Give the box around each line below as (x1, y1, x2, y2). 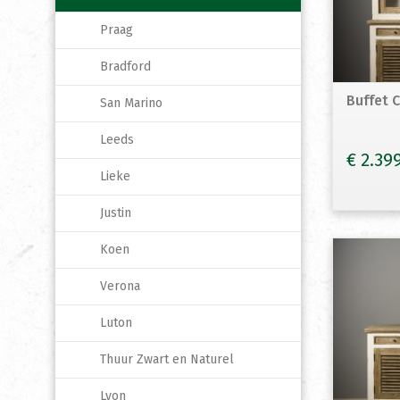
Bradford (100, 59, 151, 74)
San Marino (100, 96, 162, 111)
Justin (100, 205, 131, 221)
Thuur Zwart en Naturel (100, 352, 234, 367)
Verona (100, 279, 140, 294)
